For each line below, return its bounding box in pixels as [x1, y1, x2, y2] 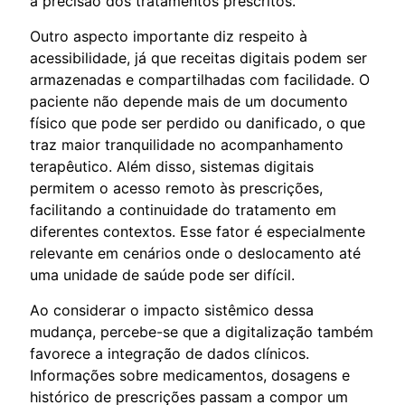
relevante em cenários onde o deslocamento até [30, 243, 361, 262]
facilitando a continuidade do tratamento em [30, 200, 336, 219]
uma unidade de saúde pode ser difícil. [30, 265, 295, 284]
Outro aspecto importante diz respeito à [30, 26, 307, 45]
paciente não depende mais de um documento [30, 91, 348, 110]
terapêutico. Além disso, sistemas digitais [30, 156, 314, 175]
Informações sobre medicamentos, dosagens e [30, 365, 350, 384]
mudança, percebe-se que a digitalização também [30, 322, 373, 341]
